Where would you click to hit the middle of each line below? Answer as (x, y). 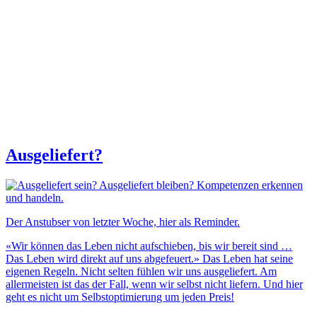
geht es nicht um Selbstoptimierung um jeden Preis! (120, 296)
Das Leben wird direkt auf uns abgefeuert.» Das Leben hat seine (149, 258)
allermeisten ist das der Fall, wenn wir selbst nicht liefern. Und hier (154, 284)
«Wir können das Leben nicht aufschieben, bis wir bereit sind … (149, 246)
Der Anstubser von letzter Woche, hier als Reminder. (123, 221)
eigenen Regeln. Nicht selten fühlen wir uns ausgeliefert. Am (141, 271)
